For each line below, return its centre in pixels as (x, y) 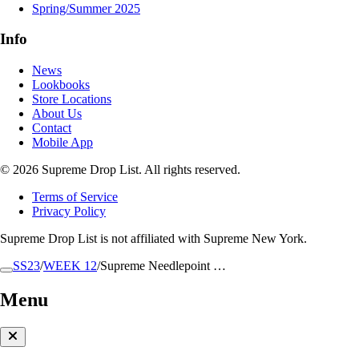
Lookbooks (61, 85)
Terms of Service (75, 197)
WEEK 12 (70, 266)
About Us (57, 114)
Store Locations (72, 99)
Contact (52, 128)
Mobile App (63, 143)
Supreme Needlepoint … (163, 266)
